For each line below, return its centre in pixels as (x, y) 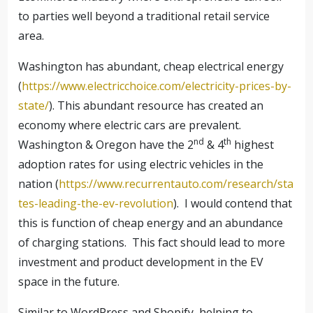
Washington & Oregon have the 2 (106, 145)
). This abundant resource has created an (156, 105)
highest (253, 145)
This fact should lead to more (209, 242)
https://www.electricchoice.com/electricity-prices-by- (157, 86)
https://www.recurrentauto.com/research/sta (176, 184)
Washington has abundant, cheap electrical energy (151, 66)
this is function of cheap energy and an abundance (151, 223)
